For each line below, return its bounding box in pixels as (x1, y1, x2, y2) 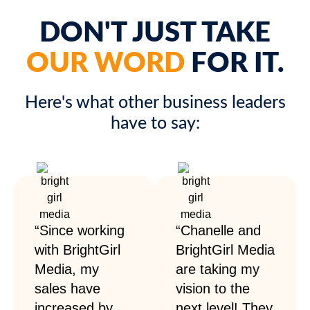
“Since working (35, 223, 125, 239)
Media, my (35, 262, 99, 277)
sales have (35, 281, 100, 297)
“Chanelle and (176, 223, 261, 239)
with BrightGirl (35, 242, 120, 258)
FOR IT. (184, 50, 284, 78)
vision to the (176, 281, 250, 297)
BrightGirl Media (176, 242, 275, 258)
